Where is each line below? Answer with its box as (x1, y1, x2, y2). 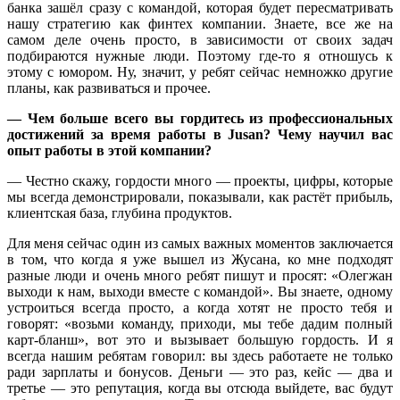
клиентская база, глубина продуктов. (7, 204, 232, 221)
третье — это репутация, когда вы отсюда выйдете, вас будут (7, 379, 393, 396)
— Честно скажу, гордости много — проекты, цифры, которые (7, 172, 393, 188)
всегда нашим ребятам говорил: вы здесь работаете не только (7, 347, 393, 363)
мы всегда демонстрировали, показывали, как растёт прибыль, (7, 188, 393, 204)
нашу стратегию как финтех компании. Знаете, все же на (7, 15, 393, 31)
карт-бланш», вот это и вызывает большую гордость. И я (7, 331, 393, 347)
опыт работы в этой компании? (7, 142, 212, 158)
